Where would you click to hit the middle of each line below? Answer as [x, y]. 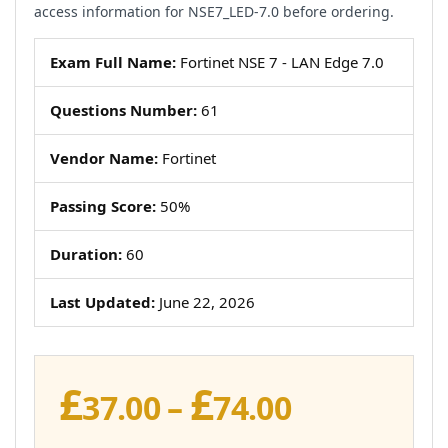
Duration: [86, 254]
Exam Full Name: [113, 62]
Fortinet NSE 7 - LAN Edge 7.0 [280, 62]
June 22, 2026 [205, 302]
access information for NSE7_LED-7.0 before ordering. [214, 11]
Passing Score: [103, 206]
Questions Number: [123, 110]
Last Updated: [102, 302]
